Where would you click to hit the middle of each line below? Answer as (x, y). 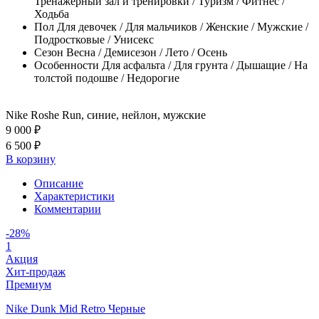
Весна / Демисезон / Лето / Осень (147, 52)
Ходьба (52, 14)
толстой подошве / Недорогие (107, 78)
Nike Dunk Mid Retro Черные (75, 308)
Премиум (28, 284)
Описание (59, 183)
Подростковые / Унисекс (94, 39)
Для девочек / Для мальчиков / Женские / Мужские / (183, 26)
